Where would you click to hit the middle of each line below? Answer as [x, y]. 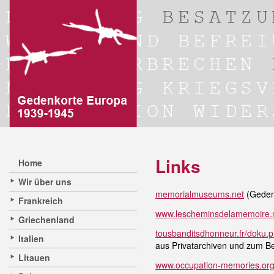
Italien [31, 239]
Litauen [34, 257]
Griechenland [46, 220]
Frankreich [41, 201]
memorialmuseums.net [200, 194]
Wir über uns [45, 182]
